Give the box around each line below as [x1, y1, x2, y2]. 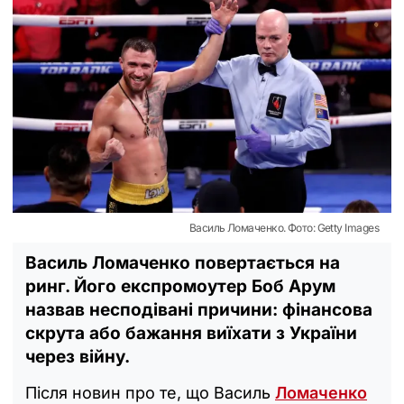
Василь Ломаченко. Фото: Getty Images [188, 220, 379, 234]
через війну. [25, 345, 130, 367]
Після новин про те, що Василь [25, 382, 275, 402]
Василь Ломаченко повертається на [25, 252, 340, 273]
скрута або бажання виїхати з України [25, 322, 357, 344]
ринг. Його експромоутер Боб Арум [25, 275, 335, 297]
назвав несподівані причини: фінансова [25, 298, 372, 320]
